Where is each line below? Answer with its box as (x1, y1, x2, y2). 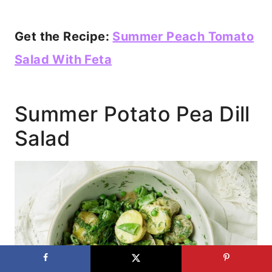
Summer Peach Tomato (112, 29, 254, 44)
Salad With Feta (15, 52, 112, 67)
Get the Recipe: (15, 29, 113, 44)
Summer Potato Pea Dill (15, 101, 250, 127)
